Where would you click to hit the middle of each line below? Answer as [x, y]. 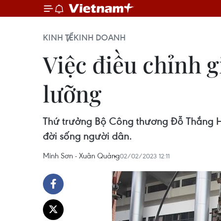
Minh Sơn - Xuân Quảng [81, 155]
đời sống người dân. [87, 136]
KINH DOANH [100, 37]
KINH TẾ [58, 37]
